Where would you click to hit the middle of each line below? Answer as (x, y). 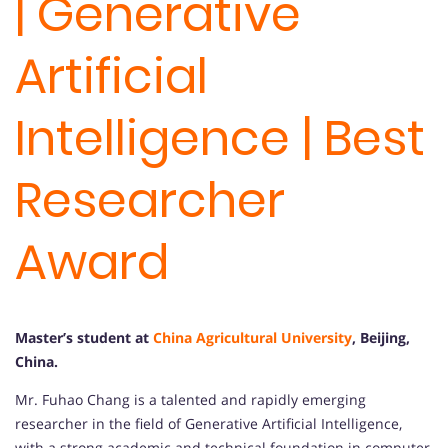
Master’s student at (84, 338)
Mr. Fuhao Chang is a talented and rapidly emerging (190, 400)
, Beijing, (381, 338)
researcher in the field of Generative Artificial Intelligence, (208, 424)
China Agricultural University (252, 338)
